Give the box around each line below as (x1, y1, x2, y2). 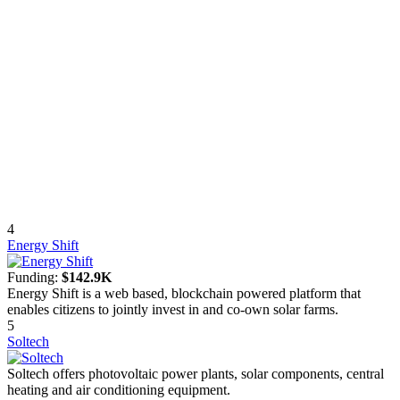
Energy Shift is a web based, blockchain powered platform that (7, 286, 361, 302)
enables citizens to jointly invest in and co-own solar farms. (7, 302, 338, 318)
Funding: (7, 270, 62, 286)
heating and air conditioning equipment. (7, 382, 230, 398)
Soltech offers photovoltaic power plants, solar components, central (7, 366, 384, 382)
